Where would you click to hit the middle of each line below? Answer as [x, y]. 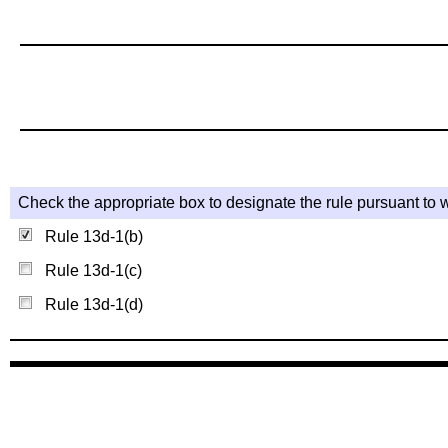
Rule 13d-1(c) [87, 270]
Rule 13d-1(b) [88, 236]
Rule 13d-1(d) [88, 304]
